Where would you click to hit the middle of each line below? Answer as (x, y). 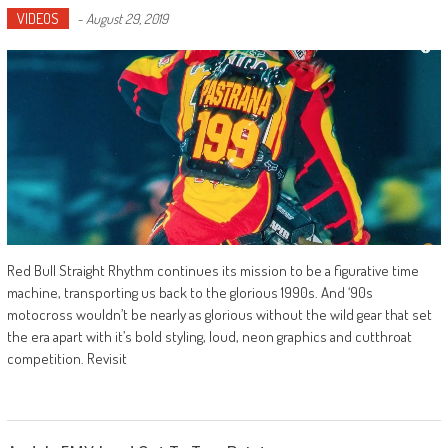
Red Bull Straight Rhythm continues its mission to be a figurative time (212, 270)
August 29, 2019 (126, 18)
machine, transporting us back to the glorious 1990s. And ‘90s (189, 292)
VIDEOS (37, 18)
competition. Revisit (66, 358)
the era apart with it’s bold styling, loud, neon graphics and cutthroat (209, 336)
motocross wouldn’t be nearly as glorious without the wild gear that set (219, 314)
